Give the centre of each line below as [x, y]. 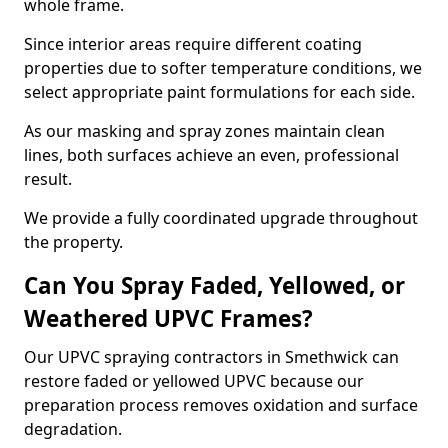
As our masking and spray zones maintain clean [204, 131]
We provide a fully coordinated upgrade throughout [221, 218]
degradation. [73, 429]
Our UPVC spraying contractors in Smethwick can [211, 357]
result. [48, 179]
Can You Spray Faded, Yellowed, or [214, 285]
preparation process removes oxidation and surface [221, 405]
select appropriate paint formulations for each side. [219, 92]
